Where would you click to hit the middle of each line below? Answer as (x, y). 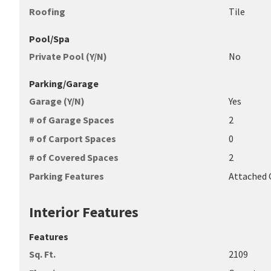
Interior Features (84, 212)
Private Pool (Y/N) (68, 56)
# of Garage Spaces (72, 120)
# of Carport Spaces (73, 139)
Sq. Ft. (42, 254)
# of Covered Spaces (74, 157)
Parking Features (67, 176)
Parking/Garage (64, 83)
